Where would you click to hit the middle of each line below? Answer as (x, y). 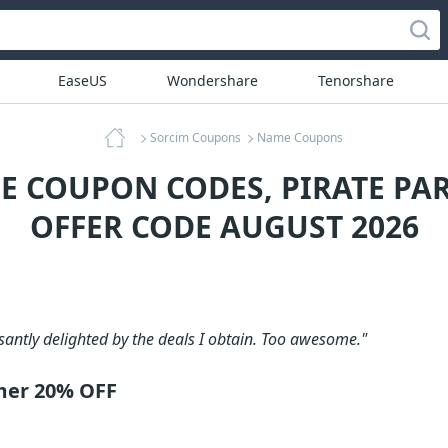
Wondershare (212, 80)
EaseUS (82, 80)
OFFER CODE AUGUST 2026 (224, 226)
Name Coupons (300, 137)
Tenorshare (355, 80)
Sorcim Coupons (195, 137)
